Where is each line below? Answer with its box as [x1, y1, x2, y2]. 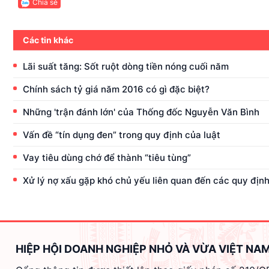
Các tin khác [23, 34, 73, 45]
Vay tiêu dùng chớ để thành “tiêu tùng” [23, 151, 191, 163]
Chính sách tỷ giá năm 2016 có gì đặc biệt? [23, 83, 210, 95]
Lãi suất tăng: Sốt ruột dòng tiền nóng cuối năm [23, 60, 229, 72]
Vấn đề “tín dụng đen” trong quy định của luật [23, 128, 220, 141]
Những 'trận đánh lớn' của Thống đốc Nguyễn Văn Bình [23, 106, 259, 118]
